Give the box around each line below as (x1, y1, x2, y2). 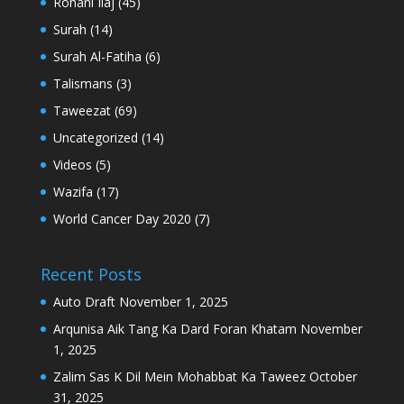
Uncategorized (52, 129, 138, 147)
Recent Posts (40, 263, 142, 286)
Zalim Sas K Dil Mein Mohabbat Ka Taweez (52, 368, 306, 386)
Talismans (52, 75, 113, 93)
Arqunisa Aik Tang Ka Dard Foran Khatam (52, 320, 297, 338)
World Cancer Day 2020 (52, 210, 191, 228)
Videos (52, 156, 92, 174)
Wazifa (52, 183, 93, 201)
